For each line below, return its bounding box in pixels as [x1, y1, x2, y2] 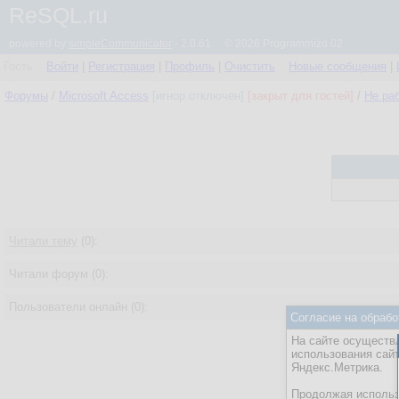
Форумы [4, 89, 48, 102]
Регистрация [88, 60, 155, 73]
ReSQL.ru [9, 3, 108, 28]
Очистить [224, 60, 275, 73]
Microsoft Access [59, 89, 149, 102]
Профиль [165, 60, 215, 73]
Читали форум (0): [9, 267, 109, 281]
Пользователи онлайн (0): [9, 300, 148, 314]
